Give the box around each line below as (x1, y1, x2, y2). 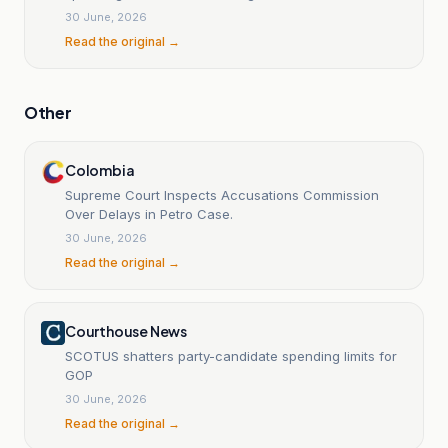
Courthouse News (65, 321, 187, 340)
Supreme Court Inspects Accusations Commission (65, 186, 379, 203)
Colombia (65, 160, 135, 179)
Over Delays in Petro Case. (65, 205, 233, 222)
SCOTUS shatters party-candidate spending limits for (65, 347, 397, 364)
